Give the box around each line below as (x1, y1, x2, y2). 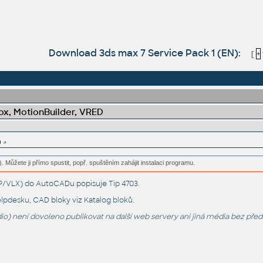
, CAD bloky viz (29, 195, 84, 205)
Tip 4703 (108, 179, 138, 189)
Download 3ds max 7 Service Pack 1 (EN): (48, 46, 243, 59)
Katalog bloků (83, 195, 133, 205)
